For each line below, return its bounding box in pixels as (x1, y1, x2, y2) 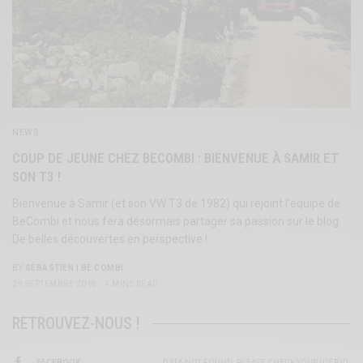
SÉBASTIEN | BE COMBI (24, 263, 124, 273)
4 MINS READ (105, 280, 159, 289)
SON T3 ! (12, 169, 61, 186)
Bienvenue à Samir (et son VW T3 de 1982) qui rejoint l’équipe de (12, 197, 341, 211)
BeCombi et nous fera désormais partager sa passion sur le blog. (12, 215, 342, 228)
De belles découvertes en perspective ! (12, 233, 208, 246)
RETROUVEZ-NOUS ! (12, 314, 140, 334)
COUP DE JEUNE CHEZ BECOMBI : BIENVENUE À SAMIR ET (12, 150, 339, 167)
